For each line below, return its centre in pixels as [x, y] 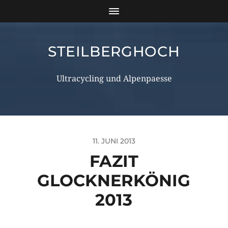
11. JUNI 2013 [114, 141]
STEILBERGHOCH [114, 51]
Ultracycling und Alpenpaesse [114, 79]
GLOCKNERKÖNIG [114, 180]
